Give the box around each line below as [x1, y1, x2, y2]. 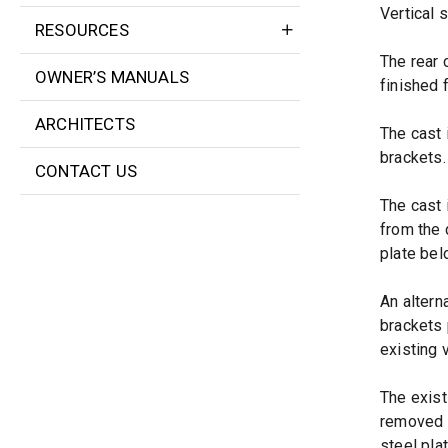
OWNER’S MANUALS [35, 66, 189, 87]
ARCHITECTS [35, 113, 135, 134]
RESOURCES [35, 19, 129, 40]
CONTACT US [35, 160, 137, 181]
